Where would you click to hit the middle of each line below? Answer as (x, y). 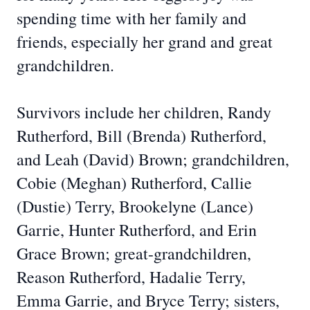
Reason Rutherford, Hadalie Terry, (131, 277)
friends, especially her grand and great (145, 42)
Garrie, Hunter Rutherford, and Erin (137, 230)
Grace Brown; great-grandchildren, (134, 253)
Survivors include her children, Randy (144, 112)
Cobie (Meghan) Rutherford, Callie (134, 183)
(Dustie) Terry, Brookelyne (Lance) (135, 206)
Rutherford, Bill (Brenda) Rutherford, (142, 136)
